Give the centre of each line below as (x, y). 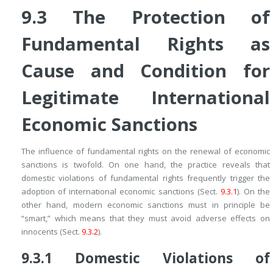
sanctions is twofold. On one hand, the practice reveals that (146, 165)
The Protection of (172, 17)
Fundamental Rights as (146, 44)
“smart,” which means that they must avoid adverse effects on (146, 218)
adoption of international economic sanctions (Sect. (121, 192)
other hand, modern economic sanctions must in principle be (146, 205)
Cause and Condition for (146, 71)
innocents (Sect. (51, 232)
